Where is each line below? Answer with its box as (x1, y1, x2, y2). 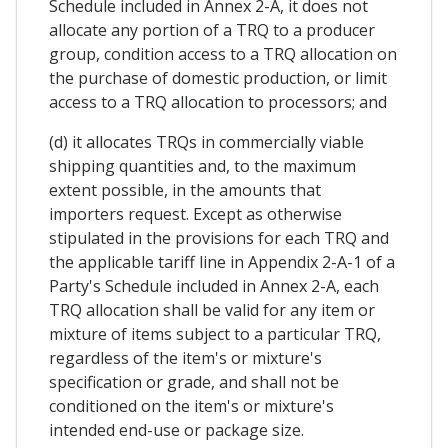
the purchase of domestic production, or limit (49, 66, 387, 89)
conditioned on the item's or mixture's (49, 394, 334, 417)
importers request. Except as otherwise (49, 202, 342, 225)
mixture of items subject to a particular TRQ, (49, 322, 381, 345)
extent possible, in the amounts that (49, 178, 321, 201)
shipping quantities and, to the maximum (49, 154, 356, 177)
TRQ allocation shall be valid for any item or (49, 298, 375, 321)
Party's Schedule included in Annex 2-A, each (49, 274, 379, 297)
